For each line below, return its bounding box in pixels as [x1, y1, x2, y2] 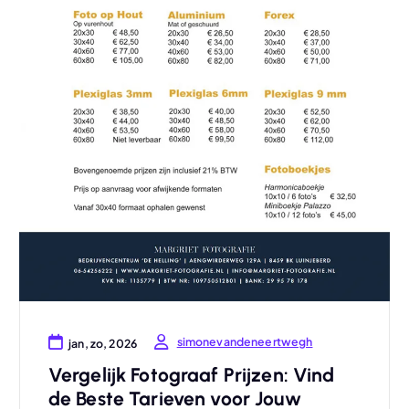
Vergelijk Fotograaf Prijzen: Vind [47, 363, 335, 387]
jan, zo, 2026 [68, 335, 137, 351]
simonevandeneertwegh [176, 334, 313, 350]
